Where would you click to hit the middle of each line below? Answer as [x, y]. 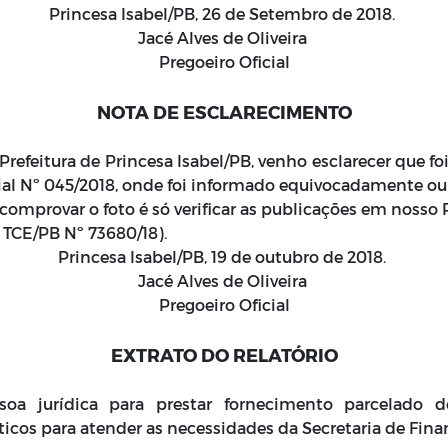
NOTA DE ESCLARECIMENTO [224, 111]
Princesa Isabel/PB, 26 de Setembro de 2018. [224, 13]
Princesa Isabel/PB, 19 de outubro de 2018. [224, 256]
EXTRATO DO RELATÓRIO [224, 354]
